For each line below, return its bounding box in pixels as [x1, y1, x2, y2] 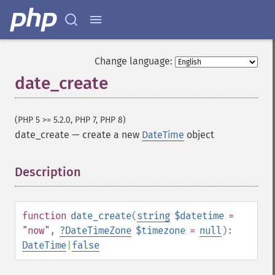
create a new [82, 129, 142, 141]
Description [15, 165, 81, 179]
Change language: [95, 55, 172, 67]
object [184, 129, 214, 141]
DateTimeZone [65, 225, 131, 236]
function [22, 210, 66, 222]
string [137, 210, 170, 222]
